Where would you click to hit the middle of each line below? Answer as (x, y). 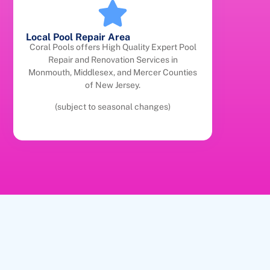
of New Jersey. (113, 85)
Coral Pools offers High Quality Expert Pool (113, 47)
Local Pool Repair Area (78, 37)
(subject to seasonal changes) (113, 106)
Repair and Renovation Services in (113, 60)
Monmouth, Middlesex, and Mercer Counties (113, 73)
